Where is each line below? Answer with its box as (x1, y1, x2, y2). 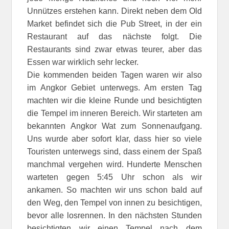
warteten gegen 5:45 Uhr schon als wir (27, 172, 202, 181)
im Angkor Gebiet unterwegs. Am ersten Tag (27, 83, 202, 92)
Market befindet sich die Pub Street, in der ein (27, 19, 202, 28)
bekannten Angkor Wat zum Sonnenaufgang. (27, 121, 202, 130)
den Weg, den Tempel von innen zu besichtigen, (27, 198, 202, 207)
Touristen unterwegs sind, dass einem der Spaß (27, 147, 202, 156)
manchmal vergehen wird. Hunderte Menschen (27, 159, 202, 169)
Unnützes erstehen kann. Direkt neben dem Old (27, 6, 202, 15)
